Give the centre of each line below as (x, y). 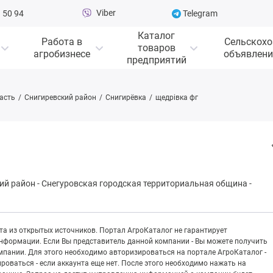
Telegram (200, 13)
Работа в (62, 41)
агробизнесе (62, 54)
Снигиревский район (60, 97)
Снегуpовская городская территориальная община (144, 184)
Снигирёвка (126, 97)
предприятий (156, 60)
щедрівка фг (177, 97)
